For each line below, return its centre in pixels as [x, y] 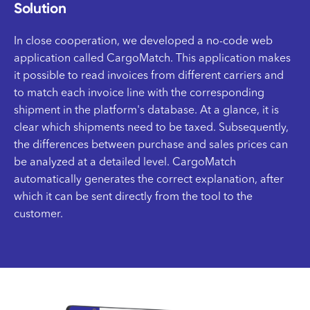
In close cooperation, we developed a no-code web [143, 42]
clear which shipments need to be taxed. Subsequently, [151, 128]
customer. [38, 215]
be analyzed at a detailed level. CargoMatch [125, 163]
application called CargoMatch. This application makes [152, 59]
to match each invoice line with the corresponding [139, 94]
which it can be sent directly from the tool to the [133, 198]
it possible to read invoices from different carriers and [149, 76]
